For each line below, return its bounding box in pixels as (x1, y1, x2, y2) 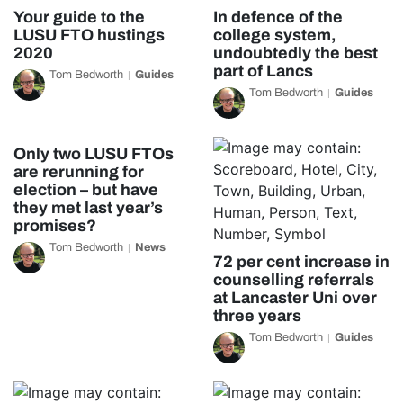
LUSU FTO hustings (13, 26, 165, 44)
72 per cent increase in (212, 253, 390, 271)
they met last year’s (13, 199, 163, 217)
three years (212, 307, 301, 325)
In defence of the (212, 8, 343, 26)
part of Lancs (212, 62, 313, 80)
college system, (212, 26, 336, 44)
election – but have (13, 181, 158, 199)
